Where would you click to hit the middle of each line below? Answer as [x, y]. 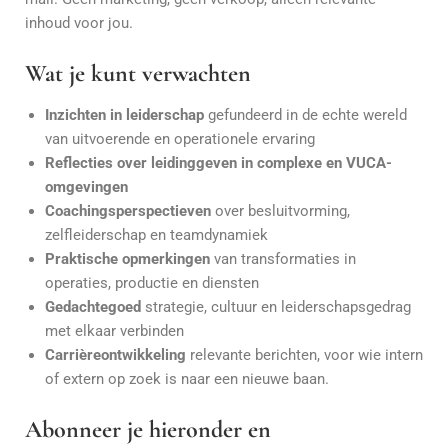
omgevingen [86, 187]
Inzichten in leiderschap [124, 115]
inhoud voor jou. [79, 23]
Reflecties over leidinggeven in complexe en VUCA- [218, 163]
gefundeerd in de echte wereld [305, 115]
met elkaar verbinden [114, 331]
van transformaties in [283, 259]
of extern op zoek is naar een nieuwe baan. [189, 379]
